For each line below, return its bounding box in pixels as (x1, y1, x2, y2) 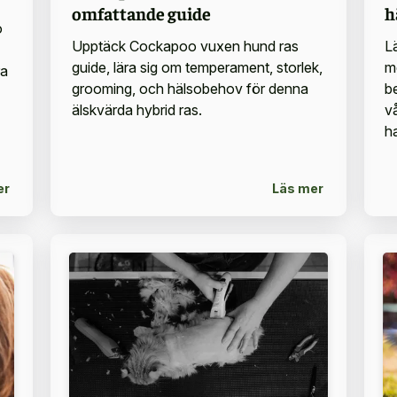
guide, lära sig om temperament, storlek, (71, 58, 323, 77)
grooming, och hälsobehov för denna (71, 80, 308, 98)
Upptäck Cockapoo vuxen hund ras (71, 37, 299, 56)
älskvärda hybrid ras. (71, 101, 202, 120)
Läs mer (271, 180, 323, 196)
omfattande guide (71, 2, 211, 25)
